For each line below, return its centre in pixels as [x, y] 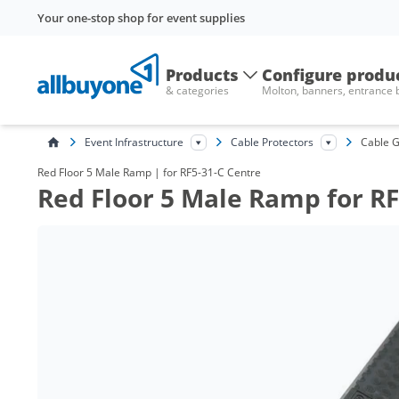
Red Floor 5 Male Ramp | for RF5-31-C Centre [149, 172]
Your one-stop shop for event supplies [141, 18]
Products [202, 75]
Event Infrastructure [134, 142]
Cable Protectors [272, 142]
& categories [197, 90]
